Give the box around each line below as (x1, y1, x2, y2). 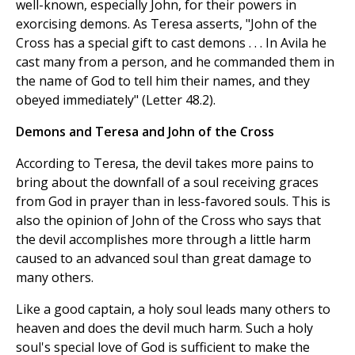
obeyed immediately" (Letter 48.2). (16, 91, 216, 109)
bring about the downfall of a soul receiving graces (16, 174, 319, 192)
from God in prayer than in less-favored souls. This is (16, 193, 330, 211)
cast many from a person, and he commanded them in (16, 53, 334, 71)
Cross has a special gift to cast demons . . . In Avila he (16, 34, 326, 52)
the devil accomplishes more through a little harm (16, 231, 311, 249)
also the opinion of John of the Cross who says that (16, 212, 321, 230)
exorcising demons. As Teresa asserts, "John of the (16, 15, 317, 33)
